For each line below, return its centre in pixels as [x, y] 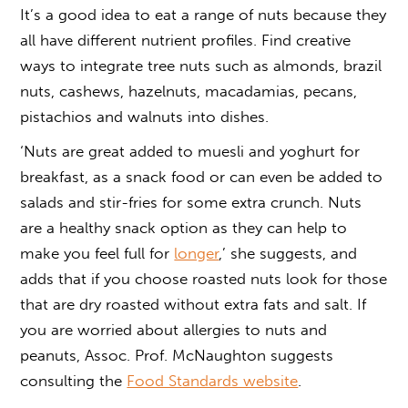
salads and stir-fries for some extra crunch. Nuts [191, 202]
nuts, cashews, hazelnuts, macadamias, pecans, [189, 91]
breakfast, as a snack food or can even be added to [202, 176]
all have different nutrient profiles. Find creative [186, 40]
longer [197, 253]
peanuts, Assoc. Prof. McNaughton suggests [177, 355]
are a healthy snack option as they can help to [184, 227]
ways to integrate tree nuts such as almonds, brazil [201, 65]
